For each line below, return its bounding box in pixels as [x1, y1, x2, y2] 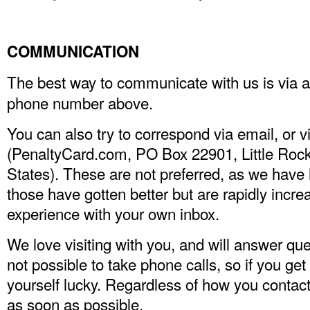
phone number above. [7, 91, 153, 113]
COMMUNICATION [7, 40, 139, 62]
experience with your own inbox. [7, 202, 224, 224]
